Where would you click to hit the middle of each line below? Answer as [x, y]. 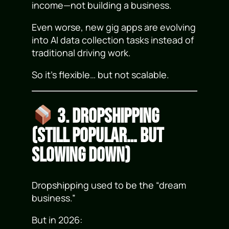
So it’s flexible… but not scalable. [101, 75]
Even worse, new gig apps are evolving [114, 27]
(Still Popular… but [98, 136]
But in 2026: [57, 220]
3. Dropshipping [107, 117]
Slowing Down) [81, 156]
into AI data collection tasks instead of [113, 40]
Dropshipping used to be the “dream [109, 185]
